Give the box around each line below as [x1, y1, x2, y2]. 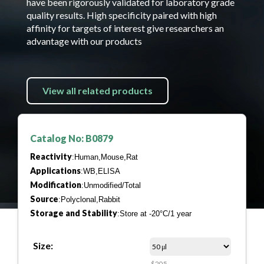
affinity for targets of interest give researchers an [27, 22, 224, 34]
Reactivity [30, 151, 72, 161]
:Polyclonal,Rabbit [58, 195, 120, 204]
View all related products [42, 85, 153, 96]
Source [30, 194, 58, 204]
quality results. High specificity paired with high [27, 9, 217, 21]
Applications [30, 166, 81, 176]
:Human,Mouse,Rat [72, 153, 138, 161]
